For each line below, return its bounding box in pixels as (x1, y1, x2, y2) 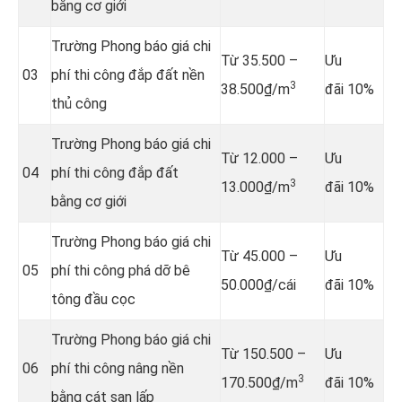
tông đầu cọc (51, 290, 135, 308)
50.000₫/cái (221, 275, 296, 293)
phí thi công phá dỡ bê (51, 261, 190, 279)
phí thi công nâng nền (51, 359, 184, 377)
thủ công (51, 94, 107, 112)
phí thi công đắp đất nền (51, 66, 205, 83)
